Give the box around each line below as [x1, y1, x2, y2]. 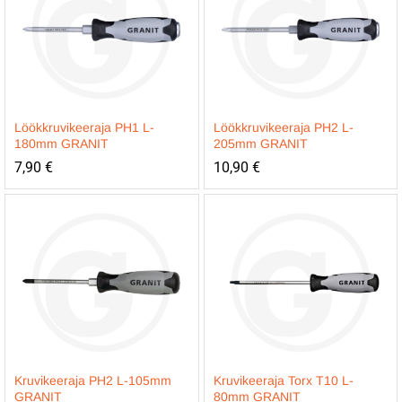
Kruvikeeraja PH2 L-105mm [14, 373, 171, 388]
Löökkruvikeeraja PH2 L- [213, 120, 354, 135]
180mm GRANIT [14, 136, 109, 151]
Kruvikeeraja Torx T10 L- [213, 373, 354, 388]
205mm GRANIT [213, 136, 308, 151]
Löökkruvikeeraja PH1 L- [14, 120, 154, 135]
